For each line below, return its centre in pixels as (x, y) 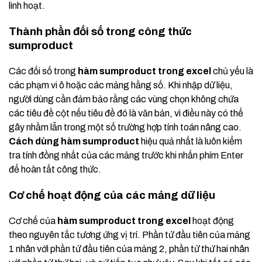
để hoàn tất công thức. (55, 170)
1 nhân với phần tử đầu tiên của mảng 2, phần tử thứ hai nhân (129, 249)
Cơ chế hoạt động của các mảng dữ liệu (112, 196)
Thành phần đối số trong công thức (100, 32)
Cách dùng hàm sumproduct (74, 142)
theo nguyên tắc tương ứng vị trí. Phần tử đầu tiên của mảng (130, 235)
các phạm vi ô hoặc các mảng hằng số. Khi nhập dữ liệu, (121, 85)
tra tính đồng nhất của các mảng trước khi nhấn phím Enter (126, 156)
